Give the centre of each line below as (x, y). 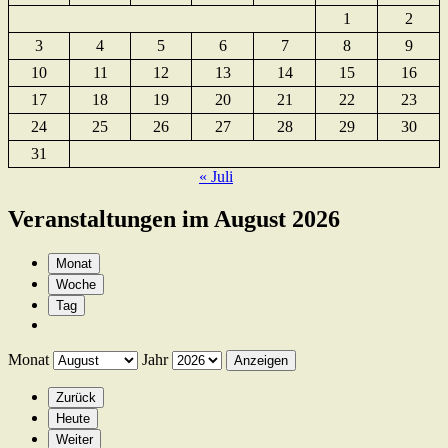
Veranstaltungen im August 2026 (174, 219)
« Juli (216, 177)
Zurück (76, 398)
